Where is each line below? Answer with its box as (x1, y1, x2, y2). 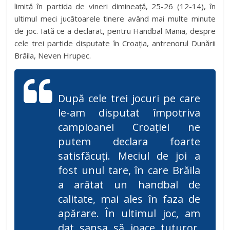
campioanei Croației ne (58, 120, 200, 135)
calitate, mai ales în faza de (58, 192, 200, 206)
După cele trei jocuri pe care (58, 91, 200, 106)
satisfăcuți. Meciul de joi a (58, 149, 200, 163)
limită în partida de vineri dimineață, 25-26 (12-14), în (14, 1, 216, 12)
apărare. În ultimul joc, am (58, 206, 200, 221)
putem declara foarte (58, 135, 200, 149)
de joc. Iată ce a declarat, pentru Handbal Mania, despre (14, 26, 216, 36)
